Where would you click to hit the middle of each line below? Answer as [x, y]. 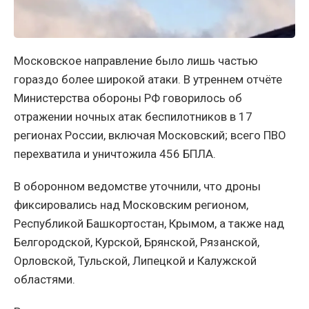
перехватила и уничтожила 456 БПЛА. [115, 153]
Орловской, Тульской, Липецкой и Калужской [135, 260]
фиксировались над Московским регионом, [131, 205]
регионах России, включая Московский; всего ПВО [150, 135]
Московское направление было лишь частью [136, 60]
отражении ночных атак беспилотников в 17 [133, 116]
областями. [44, 279]
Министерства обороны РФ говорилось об [128, 98]
